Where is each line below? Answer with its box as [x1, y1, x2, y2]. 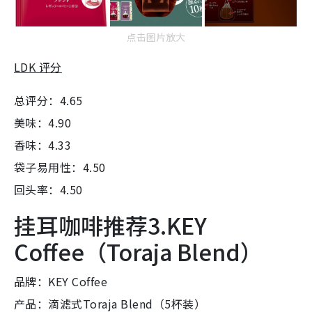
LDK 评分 [14, 58, 62, 76]
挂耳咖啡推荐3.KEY [14, 209, 207, 242]
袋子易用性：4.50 [14, 159, 106, 176]
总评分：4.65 [14, 92, 83, 109]
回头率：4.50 [14, 181, 83, 198]
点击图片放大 [127, 30, 185, 45]
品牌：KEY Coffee [14, 273, 108, 290]
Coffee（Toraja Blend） [14, 235, 263, 268]
